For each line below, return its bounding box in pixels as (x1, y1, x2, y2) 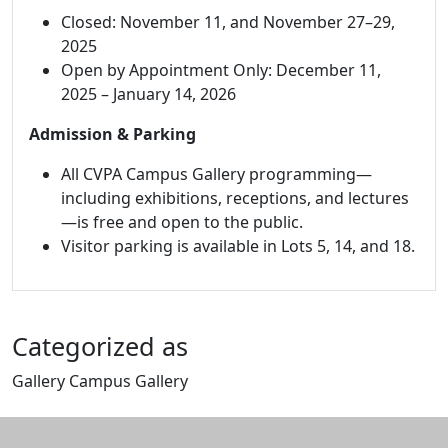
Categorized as (12, 328, 188, 363)
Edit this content (11, 392, 135, 415)
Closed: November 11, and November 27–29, (61, 10, 395, 33)
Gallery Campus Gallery (12, 369, 188, 392)
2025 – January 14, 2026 (61, 82, 236, 105)
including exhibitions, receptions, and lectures (61, 186, 409, 209)
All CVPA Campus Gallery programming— (61, 162, 372, 185)
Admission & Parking (29, 122, 196, 145)
